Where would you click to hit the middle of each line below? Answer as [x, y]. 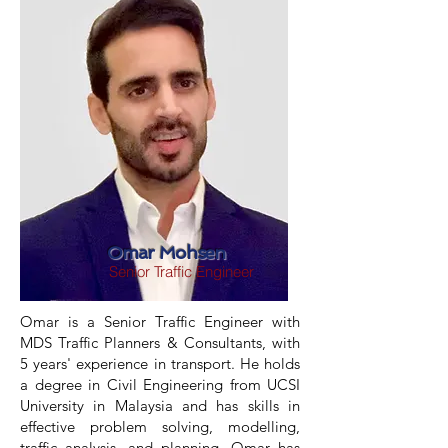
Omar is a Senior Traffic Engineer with [160, 321]
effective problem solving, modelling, [160, 426]
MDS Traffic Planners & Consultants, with [160, 342]
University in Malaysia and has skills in [160, 405]
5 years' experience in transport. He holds [160, 363]
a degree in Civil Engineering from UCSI [160, 384]
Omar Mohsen [166, 252]
